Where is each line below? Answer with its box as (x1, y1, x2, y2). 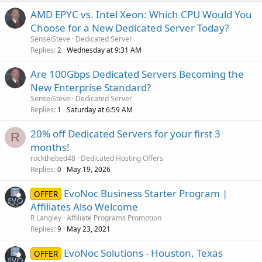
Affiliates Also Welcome (30, 199, 138, 213)
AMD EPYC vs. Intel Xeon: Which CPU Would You (30, 7, 252, 21)
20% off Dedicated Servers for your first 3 (30, 126, 220, 140)
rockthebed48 (30, 153, 75, 163)
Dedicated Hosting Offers (81, 153, 163, 163)
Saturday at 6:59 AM (67, 104, 133, 115)
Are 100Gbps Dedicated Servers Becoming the (30, 67, 244, 81)
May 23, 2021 (67, 223, 111, 234)
